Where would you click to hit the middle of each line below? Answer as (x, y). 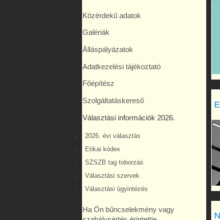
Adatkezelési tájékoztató (122, 67)
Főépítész (98, 84)
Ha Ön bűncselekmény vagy (128, 210)
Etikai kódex (103, 150)
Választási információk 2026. (129, 118)
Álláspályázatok (108, 50)
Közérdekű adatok (112, 15)
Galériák (96, 33)
